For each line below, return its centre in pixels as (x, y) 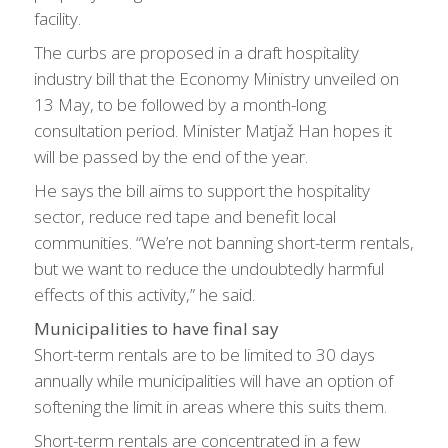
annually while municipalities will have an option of (213, 380)
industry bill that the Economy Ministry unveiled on (216, 78)
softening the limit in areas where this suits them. (210, 406)
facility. (57, 18)
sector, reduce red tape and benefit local (184, 216)
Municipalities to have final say (156, 328)
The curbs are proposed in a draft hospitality (196, 52)
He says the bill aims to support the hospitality (201, 190)
